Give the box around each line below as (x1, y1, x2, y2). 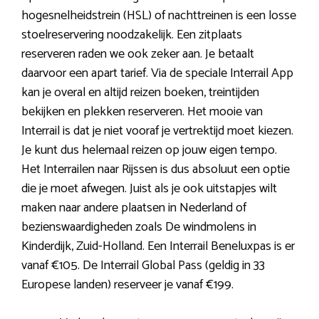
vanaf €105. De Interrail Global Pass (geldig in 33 (21, 255, 265, 277)
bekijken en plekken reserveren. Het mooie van (21, 101, 263, 123)
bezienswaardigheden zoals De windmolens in (21, 216, 256, 239)
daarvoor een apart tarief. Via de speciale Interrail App (21, 63, 293, 85)
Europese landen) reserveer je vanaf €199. (21, 274, 234, 296)
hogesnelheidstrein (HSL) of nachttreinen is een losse (21, 5, 296, 27)
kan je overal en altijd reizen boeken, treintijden (21, 82, 259, 104)
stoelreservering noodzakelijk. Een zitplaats (21, 24, 242, 46)
